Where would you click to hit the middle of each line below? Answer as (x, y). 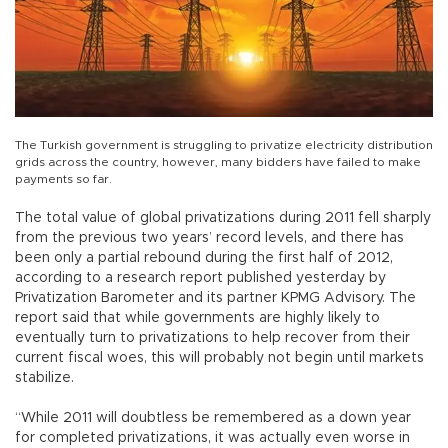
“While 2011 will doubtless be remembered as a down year (213, 417)
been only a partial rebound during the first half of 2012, (204, 257)
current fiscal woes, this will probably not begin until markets (219, 357)
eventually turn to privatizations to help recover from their (212, 337)
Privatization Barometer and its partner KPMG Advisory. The (215, 297)
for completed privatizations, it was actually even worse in (212, 437)
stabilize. (46, 377)
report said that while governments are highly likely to (197, 317)
